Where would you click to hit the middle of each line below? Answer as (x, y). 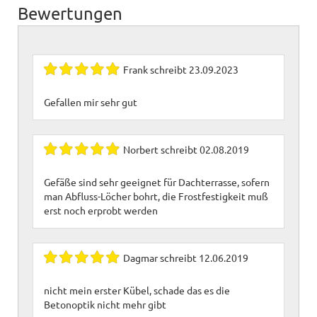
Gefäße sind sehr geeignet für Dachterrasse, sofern (157, 181)
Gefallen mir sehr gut (91, 102)
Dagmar (140, 257)
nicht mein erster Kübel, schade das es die (137, 290)
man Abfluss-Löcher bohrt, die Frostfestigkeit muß (156, 196)
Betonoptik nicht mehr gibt (105, 304)
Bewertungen (70, 13)
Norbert (141, 149)
